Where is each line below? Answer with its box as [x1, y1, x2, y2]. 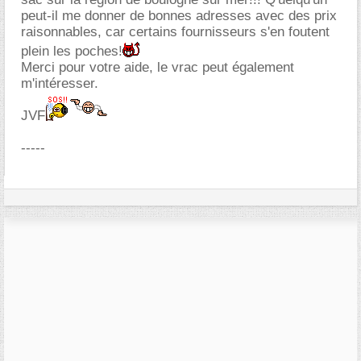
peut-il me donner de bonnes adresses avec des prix [21, 8, 337, 23]
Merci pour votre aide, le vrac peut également [21, 60, 294, 75]
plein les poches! [21, 44, 122, 59]
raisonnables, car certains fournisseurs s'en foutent [21, 24, 330, 39]
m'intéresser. [21, 76, 98, 91]
